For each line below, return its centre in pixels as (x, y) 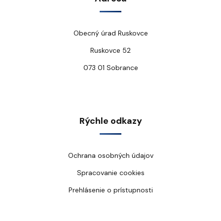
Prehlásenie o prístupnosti (110, 190)
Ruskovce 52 (110, 50)
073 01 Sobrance (110, 68)
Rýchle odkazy (110, 121)
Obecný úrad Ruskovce (110, 33)
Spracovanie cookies (110, 173)
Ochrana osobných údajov (110, 155)
